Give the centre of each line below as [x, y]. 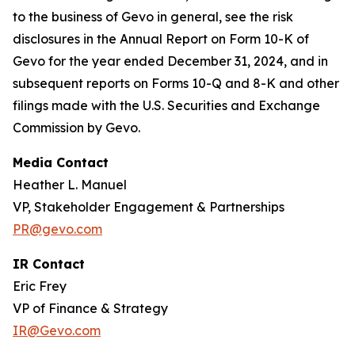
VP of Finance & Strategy [90, 308]
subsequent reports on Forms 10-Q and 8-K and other [176, 83]
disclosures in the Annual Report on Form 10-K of [161, 39]
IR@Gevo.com [57, 330]
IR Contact [49, 264]
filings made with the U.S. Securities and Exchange [166, 105]
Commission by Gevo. [76, 128]
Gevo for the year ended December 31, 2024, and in [170, 61]
